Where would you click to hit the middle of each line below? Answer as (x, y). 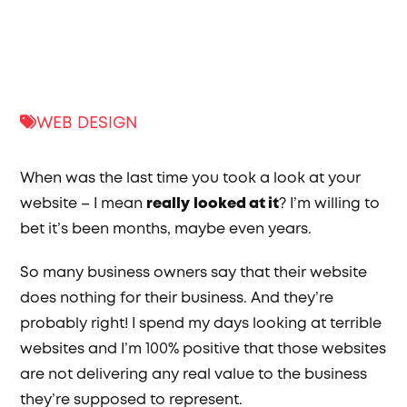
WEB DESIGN (87, 124)
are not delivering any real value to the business (194, 375)
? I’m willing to (330, 204)
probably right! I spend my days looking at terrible (201, 324)
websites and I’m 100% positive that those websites (203, 349)
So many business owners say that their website (194, 273)
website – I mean (84, 204)
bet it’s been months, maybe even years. (166, 229)
